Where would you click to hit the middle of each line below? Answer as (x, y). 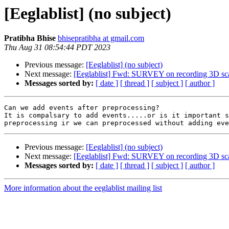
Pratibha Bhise (30, 38)
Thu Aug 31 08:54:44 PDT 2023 (57, 48)
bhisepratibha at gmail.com (101, 38)
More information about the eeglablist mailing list (83, 188)
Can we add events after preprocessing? (82, 108)
